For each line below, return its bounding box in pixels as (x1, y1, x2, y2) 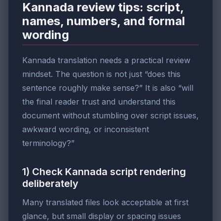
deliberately (22, 178, 78, 190)
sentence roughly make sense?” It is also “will (22, 83, 193, 93)
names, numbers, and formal (22, 13, 185, 28)
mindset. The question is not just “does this (22, 69, 181, 79)
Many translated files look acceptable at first (22, 197, 188, 208)
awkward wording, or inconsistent (22, 124, 149, 135)
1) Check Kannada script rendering (22, 166, 186, 178)
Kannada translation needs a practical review (22, 55, 190, 66)
